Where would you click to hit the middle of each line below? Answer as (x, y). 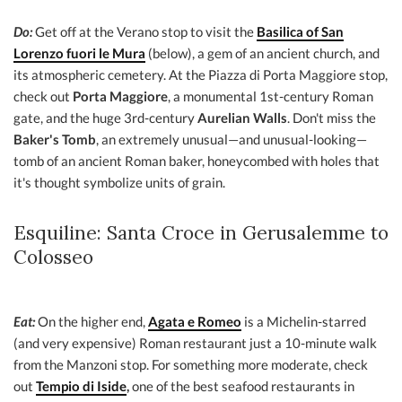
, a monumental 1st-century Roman (271, 96)
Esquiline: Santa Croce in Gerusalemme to (201, 233)
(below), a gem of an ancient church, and (262, 53)
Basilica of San (300, 31)
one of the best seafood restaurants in (243, 386)
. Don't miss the (332, 118)
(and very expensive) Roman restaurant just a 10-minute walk (195, 343)
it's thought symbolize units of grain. (119, 182)
